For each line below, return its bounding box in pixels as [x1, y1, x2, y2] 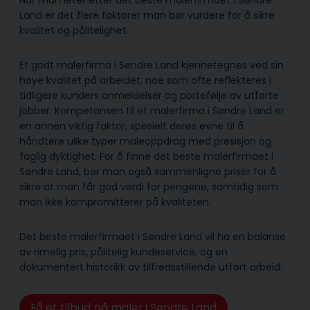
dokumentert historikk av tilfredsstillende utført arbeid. [19, 260, 282, 275]
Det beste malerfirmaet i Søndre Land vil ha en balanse [19, 230, 286, 244]
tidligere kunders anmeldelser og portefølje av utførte [19, 89, 279, 103]
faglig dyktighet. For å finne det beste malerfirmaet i [19, 149, 273, 164]
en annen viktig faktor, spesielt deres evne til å [19, 119, 244, 134]
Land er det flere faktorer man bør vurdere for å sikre [19, 8, 275, 23]
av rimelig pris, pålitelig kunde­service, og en [19, 245, 228, 259]
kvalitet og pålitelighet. [19, 24, 129, 38]
